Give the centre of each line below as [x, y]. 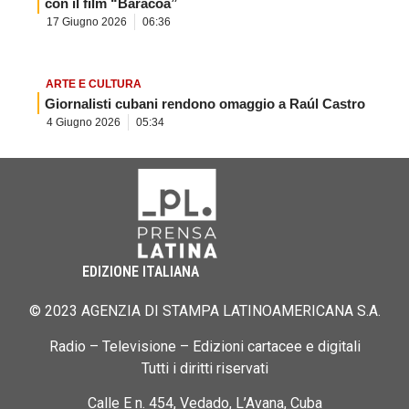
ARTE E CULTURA [94, 84]
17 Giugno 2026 [87, 21]
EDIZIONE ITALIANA [141, 272]
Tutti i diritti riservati [204, 368]
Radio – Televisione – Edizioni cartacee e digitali [204, 346]
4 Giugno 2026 [84, 122]
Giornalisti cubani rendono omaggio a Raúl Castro [205, 103]
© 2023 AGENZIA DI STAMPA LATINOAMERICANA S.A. [204, 311]
